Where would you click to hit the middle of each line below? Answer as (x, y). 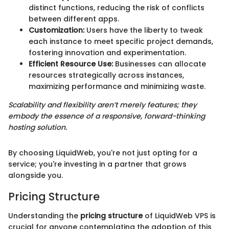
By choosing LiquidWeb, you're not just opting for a (103, 153)
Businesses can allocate (159, 64)
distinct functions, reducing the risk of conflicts (117, 7)
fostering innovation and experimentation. (107, 52)
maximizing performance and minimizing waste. (117, 86)
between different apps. (74, 19)
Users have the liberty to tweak (144, 30)
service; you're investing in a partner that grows (97, 164)
